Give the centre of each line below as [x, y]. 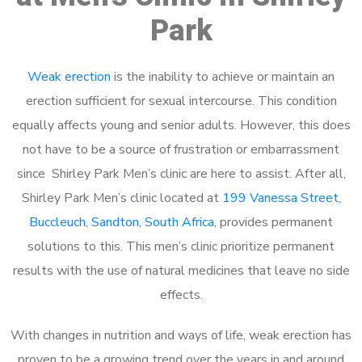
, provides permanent [274, 222]
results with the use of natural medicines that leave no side [181, 270]
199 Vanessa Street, [281, 198]
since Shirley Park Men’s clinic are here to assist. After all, [181, 173]
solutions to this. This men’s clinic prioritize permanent [181, 246]
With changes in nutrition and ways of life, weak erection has [181, 335]
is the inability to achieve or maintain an [223, 76]
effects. [181, 295]
